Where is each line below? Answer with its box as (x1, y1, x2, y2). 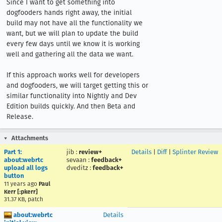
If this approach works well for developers (6, 71, 140, 79)
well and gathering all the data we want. (6, 50, 133, 58)
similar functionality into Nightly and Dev (6, 92, 137, 100)
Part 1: (4, 148, 22, 156)
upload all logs (4, 164, 48, 171)
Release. (6, 112, 33, 121)
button (4, 172, 24, 179)
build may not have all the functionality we (6, 19, 143, 27)
